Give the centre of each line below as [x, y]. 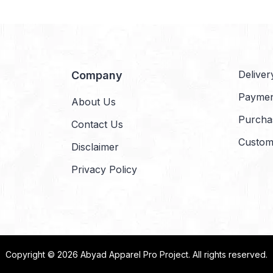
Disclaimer [95, 147]
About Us [94, 102]
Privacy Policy [104, 169]
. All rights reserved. [228, 254]
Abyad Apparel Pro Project [134, 254]
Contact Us [97, 124]
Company [97, 75]
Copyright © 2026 [43, 254]
